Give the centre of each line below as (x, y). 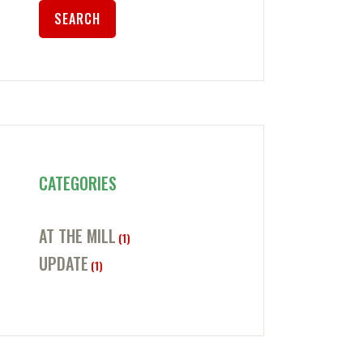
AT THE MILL (77, 236)
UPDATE (63, 264)
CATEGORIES (77, 184)
